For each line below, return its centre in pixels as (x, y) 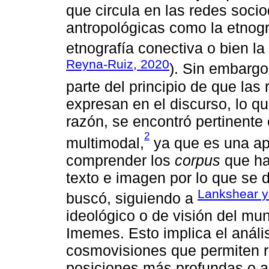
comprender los (120, 160)
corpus (198, 160)
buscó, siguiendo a (132, 198)
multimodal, (105, 143)
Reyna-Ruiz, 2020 (118, 64)
